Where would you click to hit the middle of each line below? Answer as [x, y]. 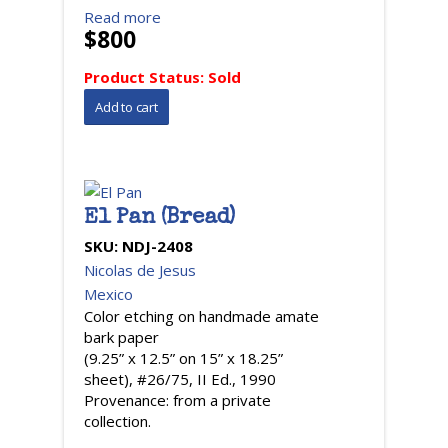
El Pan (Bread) [160, 219]
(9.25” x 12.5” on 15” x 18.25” [183, 358]
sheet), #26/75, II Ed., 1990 [180, 379]
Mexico [108, 294]
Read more [122, 17]
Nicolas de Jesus [140, 270]
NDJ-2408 [157, 246]
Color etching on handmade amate [201, 316]
